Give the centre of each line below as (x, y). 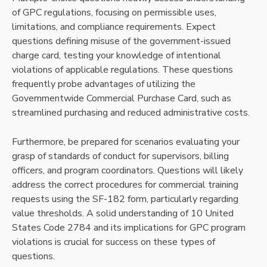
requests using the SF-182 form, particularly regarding (125, 199)
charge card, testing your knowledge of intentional (117, 56)
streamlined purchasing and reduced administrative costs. (131, 113)
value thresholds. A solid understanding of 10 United (123, 214)
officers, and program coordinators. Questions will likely (128, 171)
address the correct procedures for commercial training (125, 185)
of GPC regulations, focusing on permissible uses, (114, 13)
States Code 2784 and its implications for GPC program (129, 228)
